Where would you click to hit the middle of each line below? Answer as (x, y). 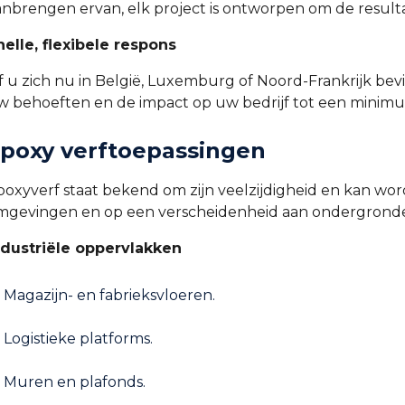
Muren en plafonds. (75, 382)
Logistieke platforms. (78, 339)
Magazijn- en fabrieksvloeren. (109, 295)
